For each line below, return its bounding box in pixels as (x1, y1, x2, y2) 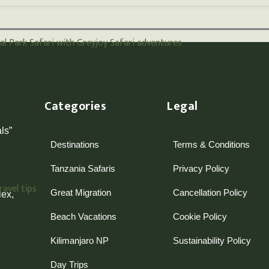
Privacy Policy (173, 163, 230, 174)
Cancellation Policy (173, 187, 248, 198)
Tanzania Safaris (50, 163, 116, 174)
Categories (44, 95, 107, 116)
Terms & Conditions (173, 139, 250, 150)
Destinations (50, 139, 100, 150)
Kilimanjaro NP (50, 235, 109, 246)
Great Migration (50, 187, 112, 198)
